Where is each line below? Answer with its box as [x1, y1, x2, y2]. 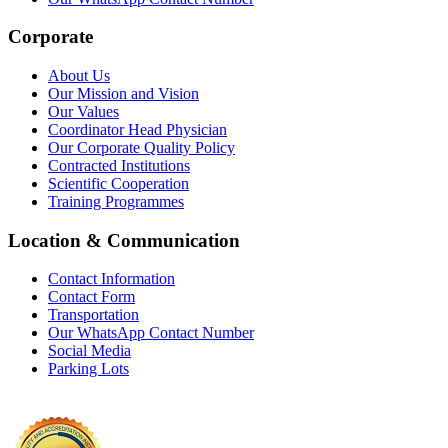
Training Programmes [48, 193, 184, 210]
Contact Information [48, 270, 175, 288]
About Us [48, 67, 110, 84]
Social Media [48, 342, 131, 360]
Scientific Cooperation [48, 175, 189, 192]
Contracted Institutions [48, 157, 190, 174]
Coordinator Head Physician [48, 121, 227, 138]
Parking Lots [48, 360, 129, 378]
